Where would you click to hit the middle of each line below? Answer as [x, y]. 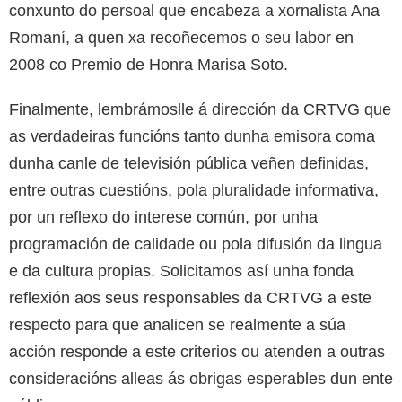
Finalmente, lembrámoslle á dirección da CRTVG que [200, 109]
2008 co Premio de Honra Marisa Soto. [149, 64]
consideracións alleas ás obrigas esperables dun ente [201, 378]
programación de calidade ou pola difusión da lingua [196, 244]
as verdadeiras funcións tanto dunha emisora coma [192, 136]
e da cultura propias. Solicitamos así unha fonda [181, 271]
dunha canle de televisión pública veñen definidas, [189, 163]
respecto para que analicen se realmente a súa [177, 324]
